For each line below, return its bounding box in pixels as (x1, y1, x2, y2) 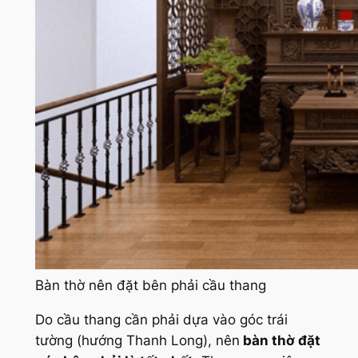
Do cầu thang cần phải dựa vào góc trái (34, 312, 288, 328)
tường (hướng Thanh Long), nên (34, 332, 240, 349)
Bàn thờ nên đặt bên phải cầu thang (34, 277, 266, 294)
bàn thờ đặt (239, 332, 320, 349)
